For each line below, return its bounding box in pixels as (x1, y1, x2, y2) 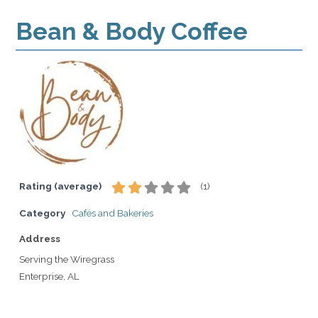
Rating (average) (19, 180, 102, 192)
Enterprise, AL (19, 270, 79, 282)
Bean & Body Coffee (16, 16, 248, 45)
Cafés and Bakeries (72, 207, 153, 219)
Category (19, 207, 65, 219)
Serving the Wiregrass (19, 253, 114, 265)
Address (19, 233, 60, 244)
